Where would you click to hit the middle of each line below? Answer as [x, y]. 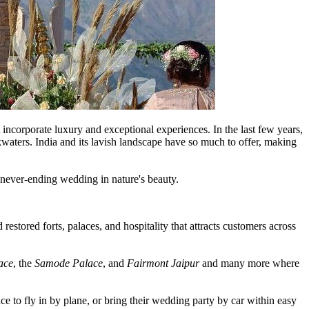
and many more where [249, 263]
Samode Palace [69, 263]
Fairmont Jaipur [163, 263]
